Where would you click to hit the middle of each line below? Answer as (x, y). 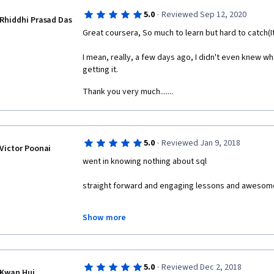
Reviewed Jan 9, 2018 (201, 143)
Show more (105, 218)
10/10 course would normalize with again (157, 235)
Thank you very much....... (128, 92)
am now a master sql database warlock (154, 210)
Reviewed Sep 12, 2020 (204, 15)
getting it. (100, 70)
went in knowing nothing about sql (145, 161)
